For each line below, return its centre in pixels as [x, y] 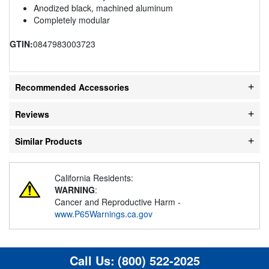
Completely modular [72, 20]
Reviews [32, 114]
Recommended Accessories [72, 87]
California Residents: [94, 177]
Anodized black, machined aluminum [103, 8]
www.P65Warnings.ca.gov [104, 213]
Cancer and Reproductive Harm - [118, 201]
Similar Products [49, 141]
